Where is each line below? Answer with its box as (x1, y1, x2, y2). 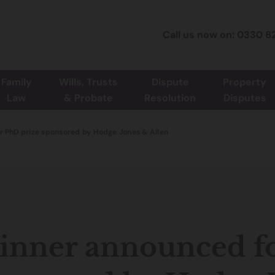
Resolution (144, 91, 196, 105)
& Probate (63, 91, 113, 105)
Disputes (223, 91, 266, 105)
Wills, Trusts (58, 76, 118, 89)
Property (223, 76, 267, 89)
